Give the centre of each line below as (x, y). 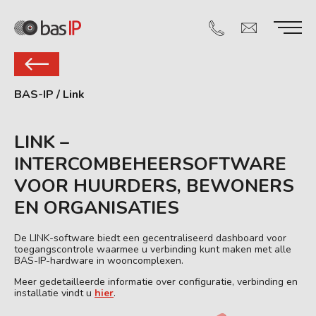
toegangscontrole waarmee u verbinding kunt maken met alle (153, 249)
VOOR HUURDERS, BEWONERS (154, 186)
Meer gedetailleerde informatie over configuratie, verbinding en (156, 282)
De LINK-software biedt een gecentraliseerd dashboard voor (150, 238)
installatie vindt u (54, 293)
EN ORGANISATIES (97, 208)
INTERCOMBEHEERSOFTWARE (150, 164)
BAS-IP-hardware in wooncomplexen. (99, 261)
